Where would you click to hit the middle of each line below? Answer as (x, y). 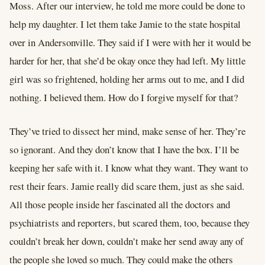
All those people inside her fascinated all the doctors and (120, 205)
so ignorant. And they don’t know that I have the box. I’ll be (124, 150)
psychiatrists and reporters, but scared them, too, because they (130, 223)
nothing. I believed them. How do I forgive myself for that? (124, 97)
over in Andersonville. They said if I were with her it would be (130, 42)
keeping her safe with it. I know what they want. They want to (129, 168)
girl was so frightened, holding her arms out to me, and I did (127, 79)
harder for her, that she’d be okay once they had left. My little (127, 60)
